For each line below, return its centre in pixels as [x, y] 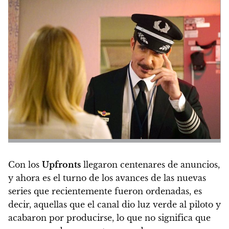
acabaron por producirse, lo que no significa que [109, 217]
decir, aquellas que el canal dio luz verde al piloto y [114, 204]
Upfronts [61, 164]
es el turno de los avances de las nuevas [124, 178]
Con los [25, 164]
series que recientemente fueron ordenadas [99, 191]
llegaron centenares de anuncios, [150, 164]
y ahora [25, 178]
